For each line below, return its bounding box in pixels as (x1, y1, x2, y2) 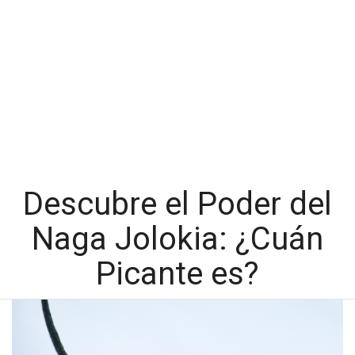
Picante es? (96, 255, 259, 293)
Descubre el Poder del (23, 185, 332, 223)
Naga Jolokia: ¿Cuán (32, 220, 323, 258)
